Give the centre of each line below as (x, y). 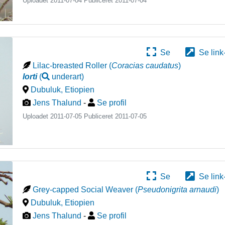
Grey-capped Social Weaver (83, 189)
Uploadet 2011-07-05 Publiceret (69, 117)
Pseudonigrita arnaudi (177, 189)
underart (67, 77)
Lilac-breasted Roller (70, 66)
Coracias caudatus (145, 66)
